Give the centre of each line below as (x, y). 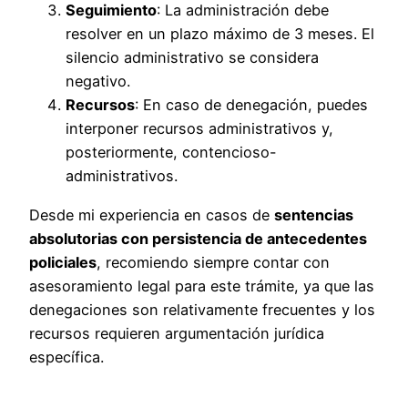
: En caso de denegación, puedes (251, 105)
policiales (63, 262)
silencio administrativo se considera (192, 58)
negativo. (98, 82)
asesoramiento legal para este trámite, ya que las (202, 286)
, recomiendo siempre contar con (213, 262)
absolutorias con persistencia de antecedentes (198, 238)
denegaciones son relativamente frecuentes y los (202, 309)
